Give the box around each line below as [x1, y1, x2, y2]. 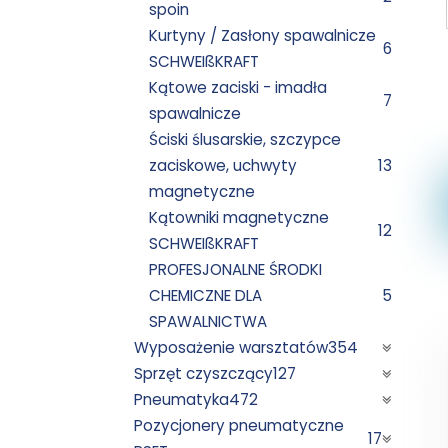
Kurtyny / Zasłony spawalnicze [149, 24, 377, 46]
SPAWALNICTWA [149, 310, 268, 332]
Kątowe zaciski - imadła [149, 76, 328, 98]
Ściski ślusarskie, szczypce [149, 128, 342, 150]
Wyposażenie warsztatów [134, 336, 329, 358]
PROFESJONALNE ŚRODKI [149, 258, 323, 280]
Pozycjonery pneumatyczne [134, 414, 345, 436]
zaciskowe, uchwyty [149, 154, 298, 176]
